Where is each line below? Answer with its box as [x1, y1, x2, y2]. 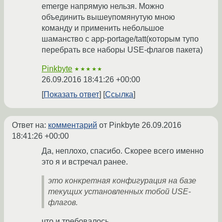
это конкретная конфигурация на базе [48, 176, 196, 185]
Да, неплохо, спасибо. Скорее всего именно [42, 147, 204, 156]
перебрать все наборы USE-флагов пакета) [42, 46, 203, 55]
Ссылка [105, 90, 133, 99]
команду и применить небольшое [42, 24, 164, 33]
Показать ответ [44, 90, 99, 99]
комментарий [48, 121, 97, 130]
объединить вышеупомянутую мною [42, 13, 175, 22]
